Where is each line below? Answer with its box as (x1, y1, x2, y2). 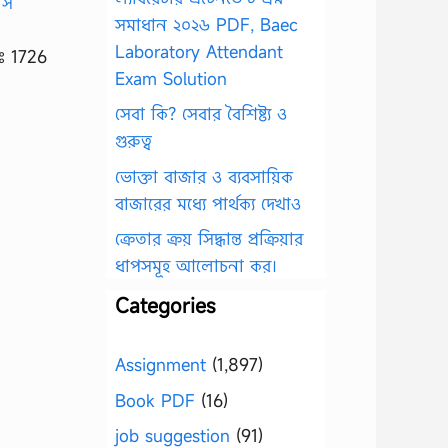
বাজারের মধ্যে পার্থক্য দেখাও (115, 191, 301, 215)
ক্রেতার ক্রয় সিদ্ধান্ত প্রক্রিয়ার (115, 227, 303, 250)
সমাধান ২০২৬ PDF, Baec (115, 12, 298, 36)
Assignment (115, 353, 206, 376)
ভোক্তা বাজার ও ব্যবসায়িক (115, 164, 293, 188)
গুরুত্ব (115, 129, 152, 152)
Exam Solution (115, 66, 227, 90)
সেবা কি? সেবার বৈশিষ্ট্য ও (115, 102, 287, 125)
